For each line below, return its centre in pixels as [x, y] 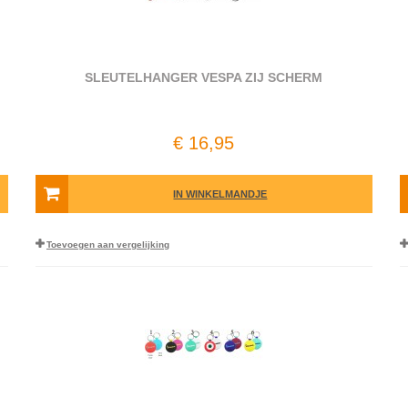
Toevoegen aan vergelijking [107, 245]
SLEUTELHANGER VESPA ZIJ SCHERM [204, 77]
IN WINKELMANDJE [220, 194]
